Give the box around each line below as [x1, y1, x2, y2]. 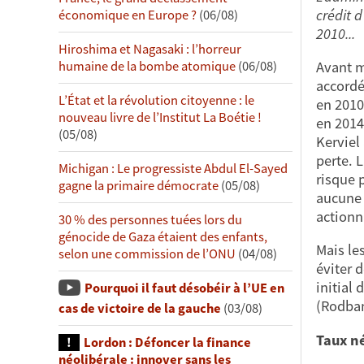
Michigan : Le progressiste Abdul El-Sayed [58, 159, 288, 177]
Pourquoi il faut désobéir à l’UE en [84, 279, 284, 297]
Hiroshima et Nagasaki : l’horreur [58, 40, 241, 58]
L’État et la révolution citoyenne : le [58, 91, 254, 109]
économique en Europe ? [58, 6, 197, 24]
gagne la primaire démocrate [58, 176, 219, 194]
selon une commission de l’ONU [58, 245, 236, 262]
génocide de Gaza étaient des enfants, [58, 227, 267, 245]
